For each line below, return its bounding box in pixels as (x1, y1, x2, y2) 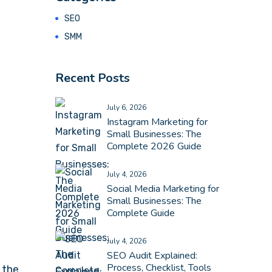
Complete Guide (107, 206, 175, 220)
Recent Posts (55, 70, 130, 86)
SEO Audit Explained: (107, 249, 197, 262)
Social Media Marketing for (107, 182, 219, 195)
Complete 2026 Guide (107, 140, 202, 153)
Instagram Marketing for (107, 115, 208, 129)
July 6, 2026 (107, 103, 146, 112)
